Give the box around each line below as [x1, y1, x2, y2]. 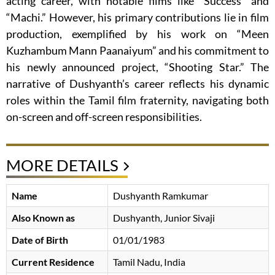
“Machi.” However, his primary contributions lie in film [6, 10, 269, 25]
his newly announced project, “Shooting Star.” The [6, 60, 269, 74]
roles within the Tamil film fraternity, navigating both [6, 93, 269, 107]
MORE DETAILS [6, 155, 118, 176]
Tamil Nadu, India [113, 256, 185, 268]
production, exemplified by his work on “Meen [6, 27, 269, 41]
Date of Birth [12, 234, 68, 246]
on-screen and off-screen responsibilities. [6, 110, 202, 124]
